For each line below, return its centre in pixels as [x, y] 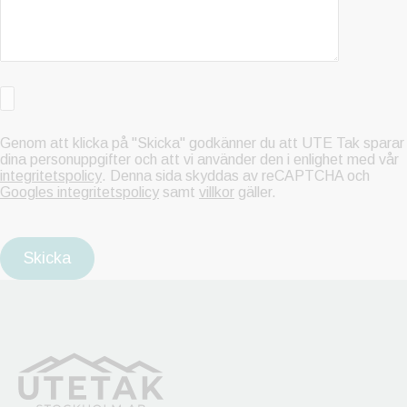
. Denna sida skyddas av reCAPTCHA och [236, 176]
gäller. [255, 193]
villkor [217, 193]
